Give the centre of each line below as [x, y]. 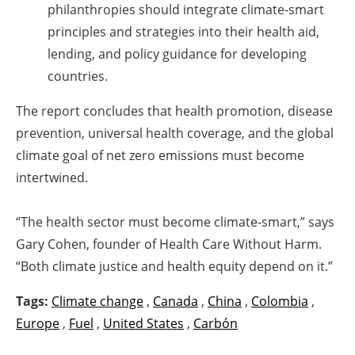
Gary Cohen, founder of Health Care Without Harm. [169, 244]
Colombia [280, 302]
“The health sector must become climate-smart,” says [175, 222]
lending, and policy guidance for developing [177, 54]
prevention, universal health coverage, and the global [175, 134]
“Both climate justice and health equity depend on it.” [174, 267]
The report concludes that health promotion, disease [174, 111]
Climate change [97, 302]
